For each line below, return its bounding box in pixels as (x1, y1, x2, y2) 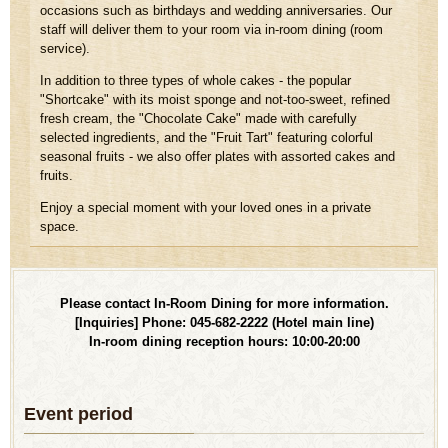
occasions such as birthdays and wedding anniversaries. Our (40, 2, 392, 18)
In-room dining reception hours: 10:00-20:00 (88, 333, 360, 349)
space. (40, 218, 79, 234)
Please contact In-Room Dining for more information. (59, 295, 389, 311)
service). (40, 40, 90, 56)
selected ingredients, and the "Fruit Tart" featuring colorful (40, 129, 373, 145)
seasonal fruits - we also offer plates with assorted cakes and (40, 148, 395, 164)
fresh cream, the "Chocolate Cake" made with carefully (40, 110, 357, 126)
